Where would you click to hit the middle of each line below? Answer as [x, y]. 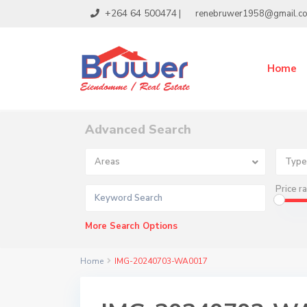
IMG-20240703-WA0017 [161, 261]
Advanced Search [138, 130]
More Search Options [131, 226]
